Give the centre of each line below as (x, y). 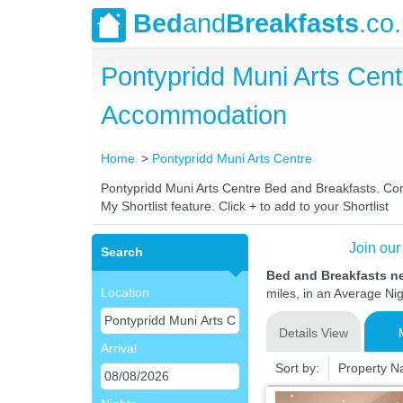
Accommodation (194, 115)
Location (125, 292)
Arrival (119, 348)
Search (122, 252)
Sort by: (297, 368)
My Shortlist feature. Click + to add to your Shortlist (245, 206)
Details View (313, 333)
